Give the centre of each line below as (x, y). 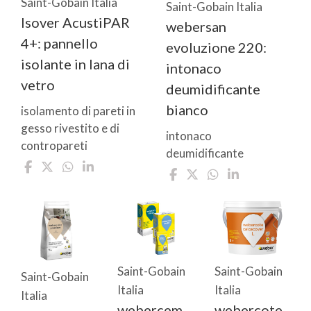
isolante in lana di (75, 64)
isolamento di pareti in (78, 110)
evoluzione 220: (216, 47)
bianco (187, 109)
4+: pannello (59, 43)
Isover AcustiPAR (75, 22)
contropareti (54, 145)
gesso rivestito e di (70, 128)
